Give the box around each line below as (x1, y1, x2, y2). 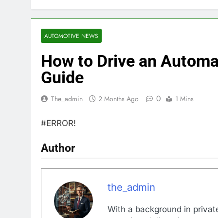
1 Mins (175, 94, 194, 104)
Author (41, 141, 75, 155)
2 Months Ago (98, 94, 139, 104)
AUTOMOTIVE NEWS (44, 32, 98, 40)
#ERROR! (41, 118, 76, 128)
